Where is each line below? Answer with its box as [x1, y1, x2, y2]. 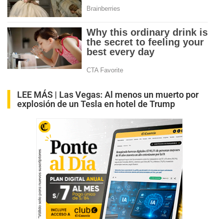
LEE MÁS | [17, 89, 59, 100]
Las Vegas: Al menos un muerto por [59, 89, 198, 100]
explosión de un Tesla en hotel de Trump [17, 98, 175, 109]
